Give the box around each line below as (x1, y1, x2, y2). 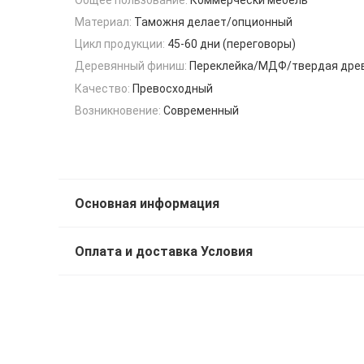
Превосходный (132, 81, 213, 95)
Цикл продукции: (75, 37, 165, 51)
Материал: (75, 15, 132, 28)
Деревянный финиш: (75, 59, 187, 73)
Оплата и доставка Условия (75, 243, 253, 259)
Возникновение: (75, 104, 161, 118)
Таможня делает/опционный (134, 15, 292, 28)
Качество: (75, 81, 130, 95)
